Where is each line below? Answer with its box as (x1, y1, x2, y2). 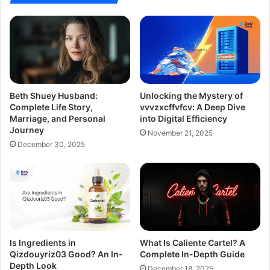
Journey (10, 125, 44, 136)
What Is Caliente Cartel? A (140, 237, 245, 248)
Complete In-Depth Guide (140, 248, 245, 259)
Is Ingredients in (10, 237, 76, 248)
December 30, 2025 (17, 140, 85, 149)
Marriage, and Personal (10, 113, 105, 124)
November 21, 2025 (148, 128, 213, 138)
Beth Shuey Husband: (10, 90, 98, 101)
